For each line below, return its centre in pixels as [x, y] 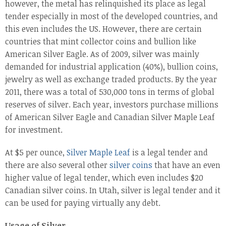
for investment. [34, 130]
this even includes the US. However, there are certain [103, 29]
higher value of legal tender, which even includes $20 [104, 178]
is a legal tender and [169, 153]
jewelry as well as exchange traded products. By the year [111, 79]
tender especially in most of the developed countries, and [111, 16]
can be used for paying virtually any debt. [83, 203]
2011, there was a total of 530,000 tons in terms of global [110, 92]
